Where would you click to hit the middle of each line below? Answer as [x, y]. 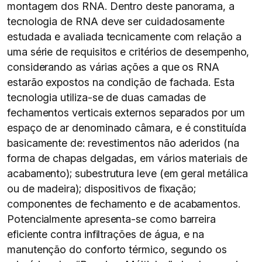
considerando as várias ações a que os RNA [113, 67]
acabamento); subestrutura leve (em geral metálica [127, 173]
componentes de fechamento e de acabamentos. [124, 204]
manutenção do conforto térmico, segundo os [117, 249]
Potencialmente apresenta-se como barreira [112, 219]
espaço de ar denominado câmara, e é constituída [127, 128]
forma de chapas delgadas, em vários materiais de [127, 158]
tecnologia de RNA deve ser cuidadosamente [116, 21]
